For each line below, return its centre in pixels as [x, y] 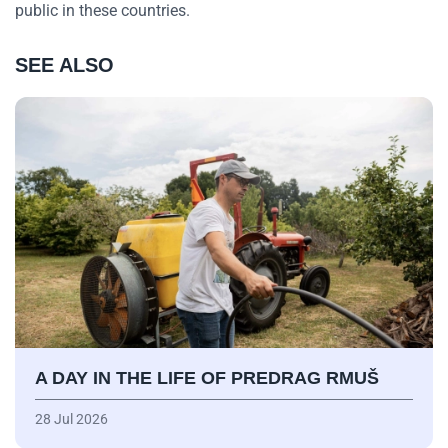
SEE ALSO [64, 65]
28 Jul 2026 [71, 418]
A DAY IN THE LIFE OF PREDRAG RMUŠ [207, 377]
